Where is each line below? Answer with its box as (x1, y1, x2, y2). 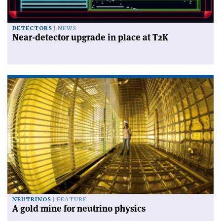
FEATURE (57, 196, 87, 204)
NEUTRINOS (12, 196, 51, 204)
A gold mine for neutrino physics (12, 203, 146, 215)
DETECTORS (12, 25, 52, 33)
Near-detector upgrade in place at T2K (12, 32, 168, 43)
